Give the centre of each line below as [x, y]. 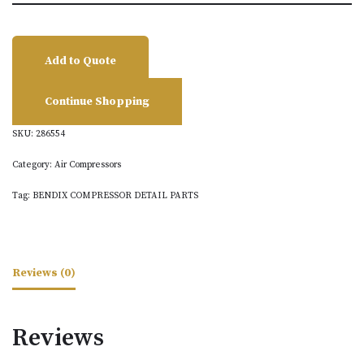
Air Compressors [88, 165]
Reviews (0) [44, 273]
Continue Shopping [97, 102]
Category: [33, 165]
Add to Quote [80, 61]
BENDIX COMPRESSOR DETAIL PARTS [115, 196]
